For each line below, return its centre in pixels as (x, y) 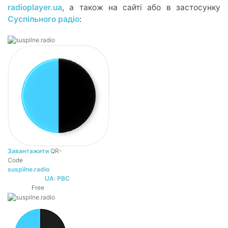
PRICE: (20, 188)
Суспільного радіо (44, 19)
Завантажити (28, 151)
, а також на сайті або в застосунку (141, 8)
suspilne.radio (28, 169)
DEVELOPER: (26, 179)
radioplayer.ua (35, 8)
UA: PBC (58, 178)
